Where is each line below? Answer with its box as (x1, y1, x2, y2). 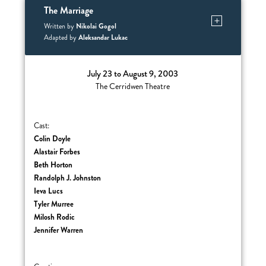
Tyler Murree (34, 198, 74, 210)
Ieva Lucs (34, 185, 64, 197)
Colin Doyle (34, 133, 71, 144)
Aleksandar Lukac (78, 32, 128, 43)
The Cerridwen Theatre (96, 81, 170, 92)
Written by (43, 21, 76, 31)
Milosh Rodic (34, 211, 75, 223)
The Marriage (43, 4, 93, 17)
